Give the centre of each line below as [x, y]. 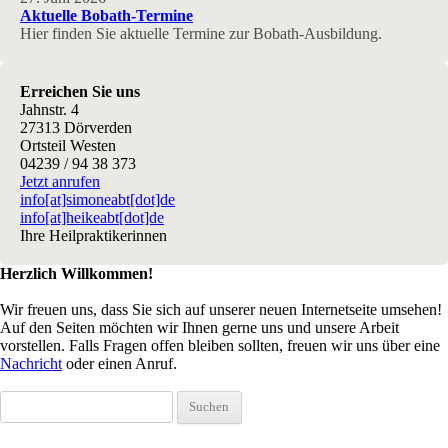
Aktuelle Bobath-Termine [106, 15]
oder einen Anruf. [119, 363]
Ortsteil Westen [68, 145]
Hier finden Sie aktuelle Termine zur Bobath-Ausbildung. [201, 33]
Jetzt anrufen [60, 181]
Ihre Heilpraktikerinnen [93, 235]
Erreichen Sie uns [80, 91]
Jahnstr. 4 [49, 109]
